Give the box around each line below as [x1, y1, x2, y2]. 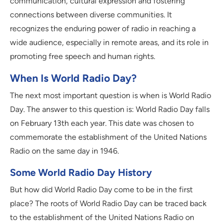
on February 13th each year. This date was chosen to [10, 118, 194, 128]
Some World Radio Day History [10, 166, 152, 178]
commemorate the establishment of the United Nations [10, 132, 207, 142]
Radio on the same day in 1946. [10, 146, 119, 156]
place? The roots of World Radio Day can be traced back [10, 198, 207, 208]
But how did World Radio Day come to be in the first [10, 184, 193, 194]
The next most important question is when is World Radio [10, 90, 211, 100]
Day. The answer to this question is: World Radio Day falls [10, 104, 210, 114]
